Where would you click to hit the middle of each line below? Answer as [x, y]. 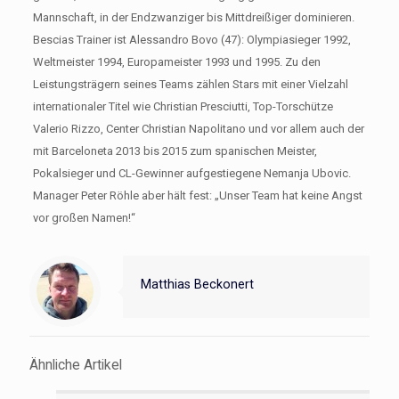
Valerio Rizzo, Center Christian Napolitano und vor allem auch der [198, 128]
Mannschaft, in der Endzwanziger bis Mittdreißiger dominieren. [193, 17]
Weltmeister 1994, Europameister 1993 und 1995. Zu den [176, 61]
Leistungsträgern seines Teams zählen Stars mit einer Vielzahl [190, 84]
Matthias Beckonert [197, 284]
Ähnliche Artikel [76, 365]
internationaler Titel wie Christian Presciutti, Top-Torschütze [183, 106]
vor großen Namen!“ [84, 217]
